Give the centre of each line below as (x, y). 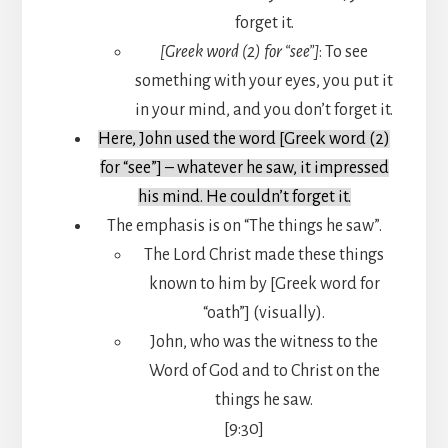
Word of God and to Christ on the (264, 370)
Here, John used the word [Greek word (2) (244, 138)
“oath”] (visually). (264, 312)
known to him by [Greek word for (264, 283)
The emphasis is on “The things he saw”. (244, 225)
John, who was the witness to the (264, 341)
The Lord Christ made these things (264, 254)
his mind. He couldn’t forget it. (244, 196)
